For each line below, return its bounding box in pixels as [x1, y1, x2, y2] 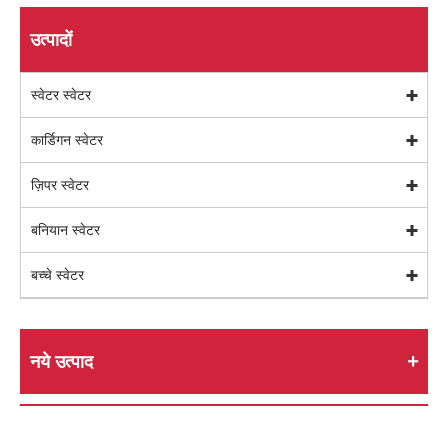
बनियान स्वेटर [31, 220, 100, 240]
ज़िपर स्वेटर [31, 175, 89, 195]
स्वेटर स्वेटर [31, 85, 91, 105]
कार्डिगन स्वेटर [31, 130, 103, 150]
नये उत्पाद [30, 349, 93, 374]
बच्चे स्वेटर [31, 265, 84, 285]
